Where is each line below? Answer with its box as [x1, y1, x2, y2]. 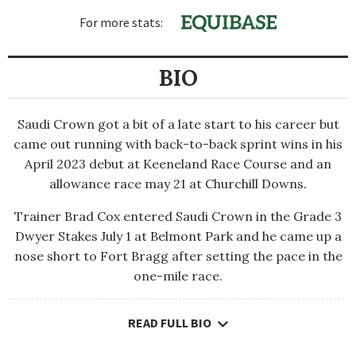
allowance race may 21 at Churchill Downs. [49, 176, 307, 192]
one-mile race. [133, 268, 222, 284]
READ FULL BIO [128, 315, 211, 331]
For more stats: [79, 14, 165, 30]
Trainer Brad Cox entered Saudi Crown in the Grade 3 [14, 208, 342, 225]
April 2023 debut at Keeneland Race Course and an [25, 156, 331, 172]
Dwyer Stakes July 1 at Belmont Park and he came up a [14, 228, 342, 245]
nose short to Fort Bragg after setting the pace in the [14, 248, 342, 265]
